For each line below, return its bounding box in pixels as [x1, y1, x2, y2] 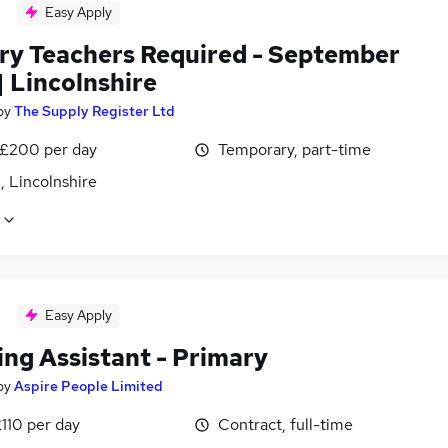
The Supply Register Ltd [14, 101, 175, 120]
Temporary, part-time [218, 138, 371, 160]
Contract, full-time [218, 414, 353, 436]
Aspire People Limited [14, 377, 163, 396]
